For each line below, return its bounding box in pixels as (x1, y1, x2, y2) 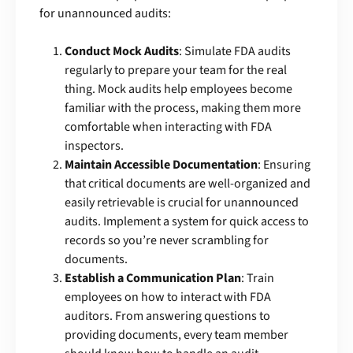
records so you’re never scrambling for (65, 231, 269, 249)
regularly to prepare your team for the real (65, 61, 287, 79)
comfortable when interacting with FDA (65, 117, 272, 136)
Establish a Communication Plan (65, 269, 241, 287)
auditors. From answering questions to (65, 307, 270, 325)
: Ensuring (258, 155, 310, 173)
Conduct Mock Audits (65, 42, 179, 60)
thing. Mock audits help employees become (65, 80, 292, 98)
